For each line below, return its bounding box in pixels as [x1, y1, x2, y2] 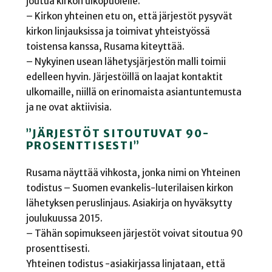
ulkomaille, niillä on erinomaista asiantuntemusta [25, 86, 242, 98]
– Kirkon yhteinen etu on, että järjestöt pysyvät [25, 10, 233, 22]
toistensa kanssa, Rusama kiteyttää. [25, 41, 185, 53]
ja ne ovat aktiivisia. [25, 101, 112, 114]
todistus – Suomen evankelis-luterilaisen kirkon [25, 182, 233, 194]
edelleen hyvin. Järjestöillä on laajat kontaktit [25, 71, 223, 83]
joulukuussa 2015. [25, 212, 103, 224]
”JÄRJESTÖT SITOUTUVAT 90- [25, 127, 211, 141]
